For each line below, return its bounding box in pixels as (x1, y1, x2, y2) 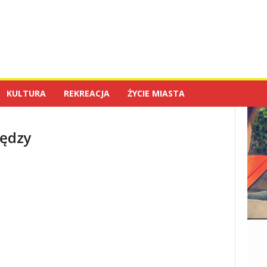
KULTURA (6, 88, 46, 99)
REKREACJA (63, 88, 110, 99)
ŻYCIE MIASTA (127, 88, 185, 99)
